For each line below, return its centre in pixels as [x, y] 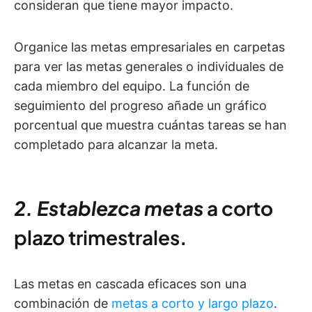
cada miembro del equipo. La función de [132, 86]
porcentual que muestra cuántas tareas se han [150, 125]
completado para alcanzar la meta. [116, 144]
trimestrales [122, 237]
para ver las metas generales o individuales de [149, 66]
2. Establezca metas [110, 208]
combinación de [63, 303]
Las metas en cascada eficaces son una [130, 283]
